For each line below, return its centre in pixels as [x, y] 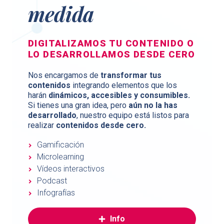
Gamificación [60, 145]
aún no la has [153, 105]
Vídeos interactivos [70, 169]
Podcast [52, 181]
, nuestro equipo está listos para [133, 115]
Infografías [56, 193]
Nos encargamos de [64, 75]
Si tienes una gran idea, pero [78, 105]
